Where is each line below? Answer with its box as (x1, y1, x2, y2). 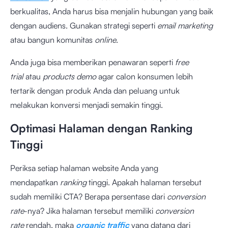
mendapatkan (10, 177, 60, 187)
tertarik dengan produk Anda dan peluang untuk (10, 85, 180, 96)
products (43, 71, 74, 81)
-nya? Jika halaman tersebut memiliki (24, 206, 155, 216)
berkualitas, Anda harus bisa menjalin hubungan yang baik (10, 6, 213, 16)
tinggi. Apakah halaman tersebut (89, 177, 202, 187)
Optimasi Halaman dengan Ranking (10, 121, 193, 135)
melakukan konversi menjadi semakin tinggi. (10, 100, 163, 110)
